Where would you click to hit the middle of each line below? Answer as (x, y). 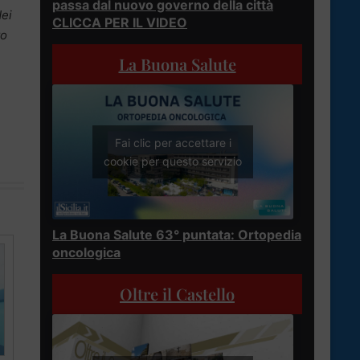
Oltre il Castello (177, 294)
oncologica (86, 253)
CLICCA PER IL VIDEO (120, 22)
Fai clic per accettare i (173, 143)
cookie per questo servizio (173, 162)
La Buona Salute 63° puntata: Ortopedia (177, 235)
